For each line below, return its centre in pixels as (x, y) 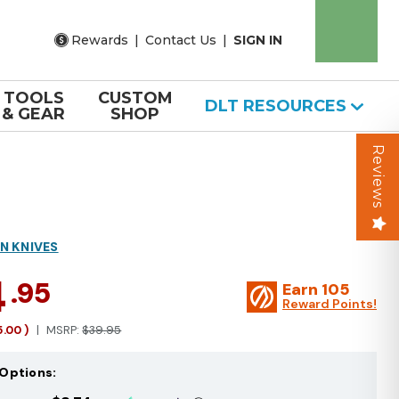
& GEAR (34, 114)
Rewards (100, 40)
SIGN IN (258, 40)
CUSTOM (135, 98)
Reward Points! (330, 304)
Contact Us (181, 40)
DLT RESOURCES (277, 106)
